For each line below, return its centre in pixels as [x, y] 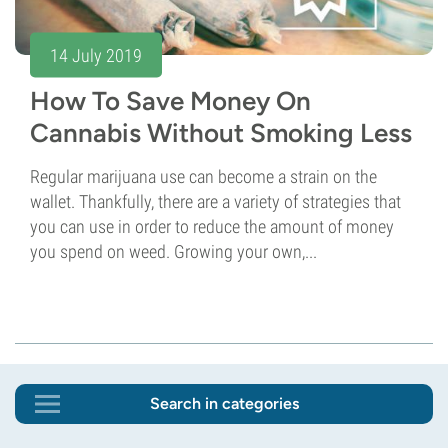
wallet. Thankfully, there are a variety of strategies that [215, 202]
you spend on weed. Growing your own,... [173, 252]
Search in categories [224, 404]
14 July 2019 [96, 55]
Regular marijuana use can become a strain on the [203, 177]
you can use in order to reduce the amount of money [212, 227]
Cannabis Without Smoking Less [221, 133]
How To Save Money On [170, 101]
